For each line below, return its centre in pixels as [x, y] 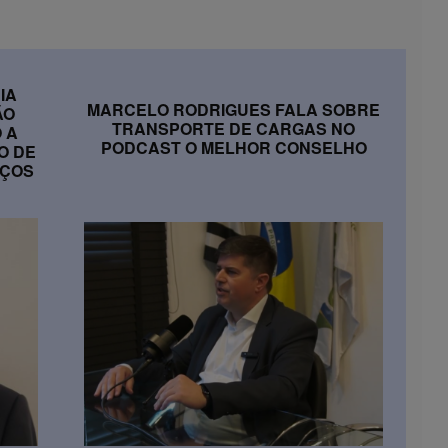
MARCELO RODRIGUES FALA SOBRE [233, 109]
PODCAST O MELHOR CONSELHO [233, 147]
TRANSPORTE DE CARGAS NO [233, 128]
